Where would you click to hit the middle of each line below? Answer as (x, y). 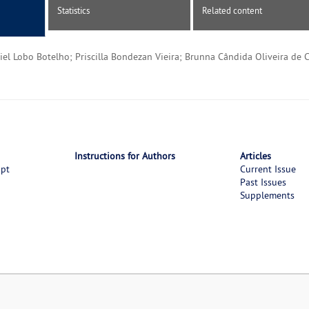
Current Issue (268, 169)
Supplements (267, 196)
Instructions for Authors (124, 156)
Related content (232, 11)
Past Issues (263, 182)
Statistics (73, 11)
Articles (255, 156)
